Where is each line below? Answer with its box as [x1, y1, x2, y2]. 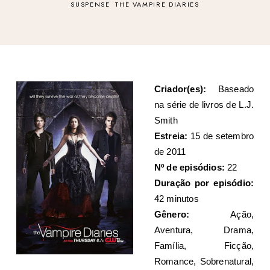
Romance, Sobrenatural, [154, 256, 254, 266]
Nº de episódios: [154, 162, 225, 172]
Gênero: [154, 209, 190, 219]
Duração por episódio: [154, 177, 254, 188]
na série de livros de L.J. [154, 99, 254, 110]
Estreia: [154, 130, 188, 141]
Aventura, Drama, [154, 224, 254, 235]
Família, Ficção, [154, 240, 254, 251]
